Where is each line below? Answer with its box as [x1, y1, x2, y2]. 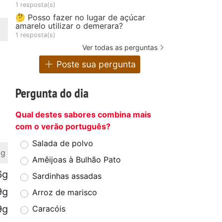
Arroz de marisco [32, 187, 97, 198]
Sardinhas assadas [32, 171, 102, 181]
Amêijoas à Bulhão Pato [32, 155, 121, 165]
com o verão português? [15, 121, 111, 132]
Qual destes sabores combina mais [15, 110, 151, 120]
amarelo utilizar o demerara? [15, 20, 123, 31]
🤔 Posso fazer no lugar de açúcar [15, 12, 145, 22]
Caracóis [32, 204, 65, 214]
